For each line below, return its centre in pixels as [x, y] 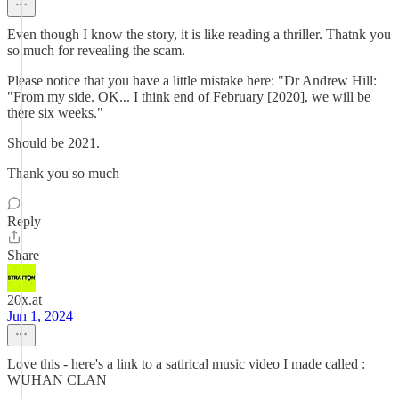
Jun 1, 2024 [40, 316]
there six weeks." [55, 113]
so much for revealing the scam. [96, 50]
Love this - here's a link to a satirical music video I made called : [186, 364]
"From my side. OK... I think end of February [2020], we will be [189, 97]
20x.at [24, 300]
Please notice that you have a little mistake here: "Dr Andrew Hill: [192, 81]
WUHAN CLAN [57, 380]
